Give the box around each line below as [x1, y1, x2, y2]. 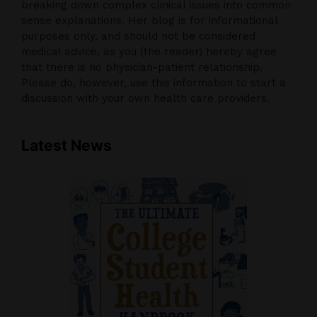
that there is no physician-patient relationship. [21, 60, 263, 74]
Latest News [21, 136, 112, 154]
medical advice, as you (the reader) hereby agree [21, 45, 277, 58]
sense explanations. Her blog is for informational [21, 13, 277, 27]
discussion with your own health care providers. [21, 91, 270, 105]
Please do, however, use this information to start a [21, 76, 286, 89]
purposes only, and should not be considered [21, 29, 255, 42]
